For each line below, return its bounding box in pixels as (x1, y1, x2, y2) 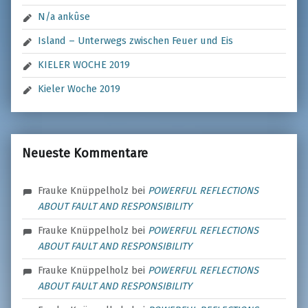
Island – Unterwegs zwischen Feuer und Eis (38, 34, 234, 47)
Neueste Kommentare (22, 145, 148, 161)
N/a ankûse (38, 10, 91, 23)
